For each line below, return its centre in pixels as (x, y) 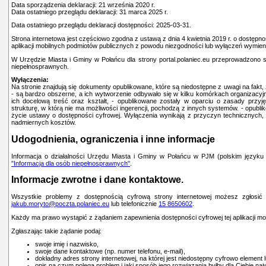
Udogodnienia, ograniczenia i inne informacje (113, 139)
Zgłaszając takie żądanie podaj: (56, 231)
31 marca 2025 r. (144, 12)
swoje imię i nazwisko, (67, 244)
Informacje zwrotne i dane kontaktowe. (97, 180)
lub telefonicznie (134, 204)
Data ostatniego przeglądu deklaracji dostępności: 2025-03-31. (101, 25)
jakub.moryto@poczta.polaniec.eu (60, 204)
